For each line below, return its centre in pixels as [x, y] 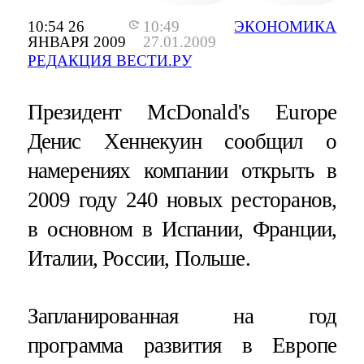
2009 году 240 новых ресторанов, [182, 199]
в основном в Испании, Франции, [182, 229]
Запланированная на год [182, 316]
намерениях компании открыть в [182, 170]
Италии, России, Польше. [139, 258]
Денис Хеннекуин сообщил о [182, 141]
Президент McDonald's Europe [182, 112]
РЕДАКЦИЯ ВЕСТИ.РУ [109, 61]
